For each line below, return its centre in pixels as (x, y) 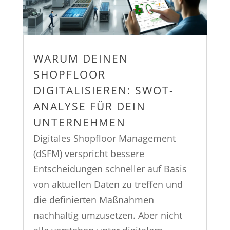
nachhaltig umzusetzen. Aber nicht (108, 215)
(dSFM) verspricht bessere (89, 153)
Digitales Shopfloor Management (104, 138)
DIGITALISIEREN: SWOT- (103, 90)
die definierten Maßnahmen (93, 199)
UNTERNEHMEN (79, 122)
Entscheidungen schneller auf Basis (110, 169)
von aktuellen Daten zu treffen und (108, 184)
